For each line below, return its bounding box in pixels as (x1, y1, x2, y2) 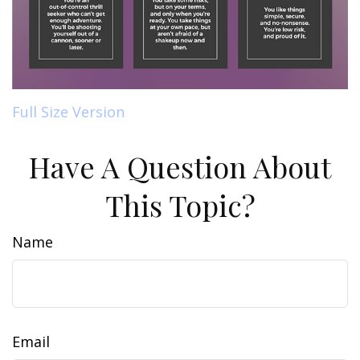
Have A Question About (29, 146, 331, 186)
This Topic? (104, 185, 256, 224)
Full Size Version (12, 101, 125, 121)
